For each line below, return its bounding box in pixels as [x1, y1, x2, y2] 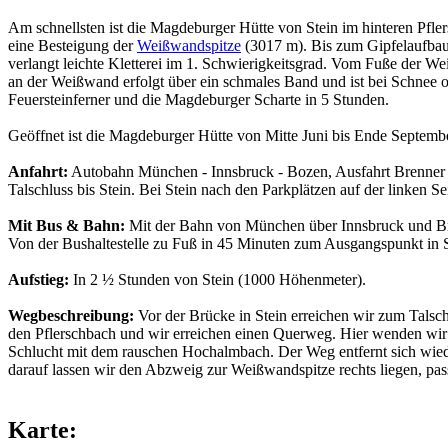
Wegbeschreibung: [8, 306, 134, 324]
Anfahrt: [8, 162, 68, 180]
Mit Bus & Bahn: [8, 216, 125, 234]
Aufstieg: [8, 270, 69, 288]
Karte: [8, 416, 77, 443]
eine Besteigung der [8, 36, 137, 54]
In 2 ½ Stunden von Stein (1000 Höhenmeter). [69, 270, 366, 288]
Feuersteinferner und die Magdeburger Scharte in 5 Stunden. [8, 90, 389, 108]
